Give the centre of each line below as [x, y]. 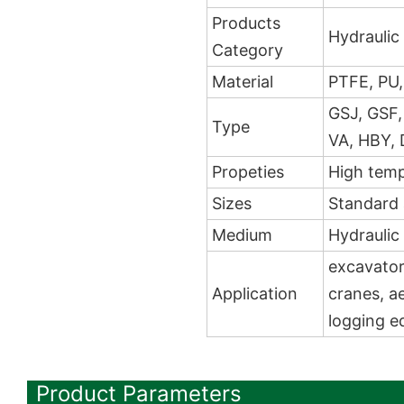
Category [248, 50]
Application [255, 293]
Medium [242, 234]
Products [246, 23]
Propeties [248, 171]
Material [243, 81]
